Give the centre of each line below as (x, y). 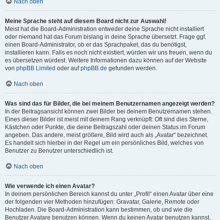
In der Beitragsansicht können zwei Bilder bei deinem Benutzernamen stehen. (109, 111)
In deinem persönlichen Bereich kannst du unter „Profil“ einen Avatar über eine (109, 194)
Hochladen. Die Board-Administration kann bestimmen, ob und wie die (99, 210)
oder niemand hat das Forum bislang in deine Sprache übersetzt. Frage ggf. (106, 37)
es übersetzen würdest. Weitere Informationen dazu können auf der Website (106, 60)
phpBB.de (94, 68)
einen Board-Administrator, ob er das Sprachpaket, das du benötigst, (96, 45)
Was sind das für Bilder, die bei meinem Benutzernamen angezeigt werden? (110, 104)
